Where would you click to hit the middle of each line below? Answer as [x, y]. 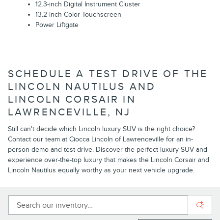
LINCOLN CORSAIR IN [72, 99]
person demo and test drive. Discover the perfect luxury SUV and [108, 150]
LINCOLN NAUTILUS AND [82, 86]
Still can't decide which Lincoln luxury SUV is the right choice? [101, 129]
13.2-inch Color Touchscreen [78, 14]
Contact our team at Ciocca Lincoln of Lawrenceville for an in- [100, 139]
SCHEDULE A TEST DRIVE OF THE [108, 74]
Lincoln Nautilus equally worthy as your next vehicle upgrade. [101, 170]
